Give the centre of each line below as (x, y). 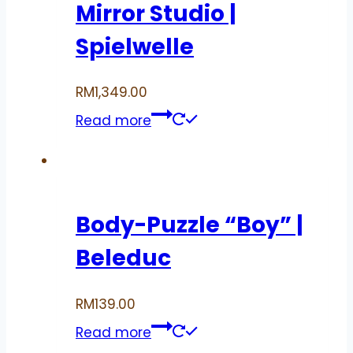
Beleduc (123, 258)
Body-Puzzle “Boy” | (190, 225)
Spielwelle (135, 46)
